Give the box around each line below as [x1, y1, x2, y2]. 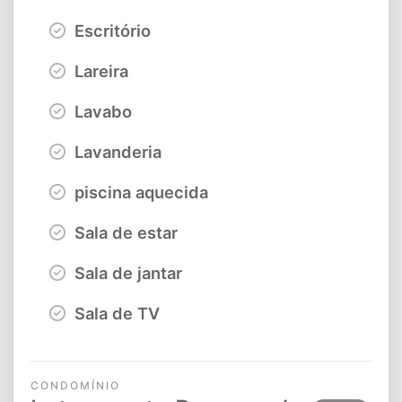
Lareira [70, 61, 128, 82]
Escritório [70, 21, 151, 41]
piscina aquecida [70, 182, 208, 203]
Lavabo [70, 101, 132, 122]
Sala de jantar [70, 263, 182, 284]
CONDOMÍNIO [31, 379, 120, 393]
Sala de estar [70, 223, 178, 243]
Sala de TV [70, 303, 160, 324]
